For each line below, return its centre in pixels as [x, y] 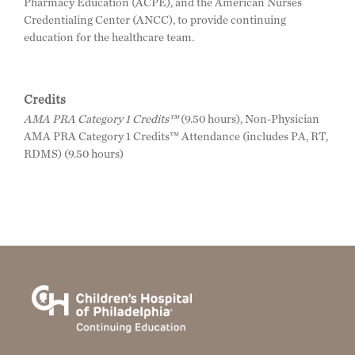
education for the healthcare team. [109, 37]
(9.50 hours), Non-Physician [249, 119]
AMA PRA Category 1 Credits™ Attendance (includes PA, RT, [176, 136]
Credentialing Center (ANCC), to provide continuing [155, 20]
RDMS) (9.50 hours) [74, 154]
